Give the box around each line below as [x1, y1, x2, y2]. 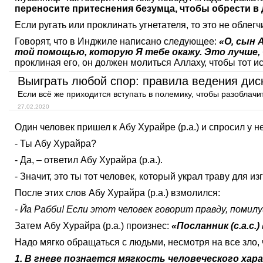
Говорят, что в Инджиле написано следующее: [15, 36, 219, 46]
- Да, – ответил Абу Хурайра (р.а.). [15, 155, 163, 165]
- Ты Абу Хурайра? [15, 139, 96, 149]
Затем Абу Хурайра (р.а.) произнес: [15, 221, 171, 231]
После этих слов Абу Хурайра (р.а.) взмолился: [15, 188, 220, 198]
